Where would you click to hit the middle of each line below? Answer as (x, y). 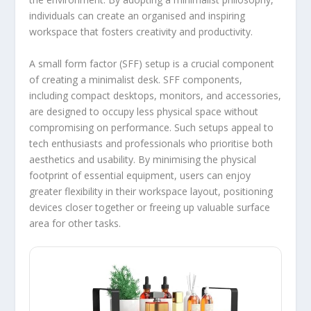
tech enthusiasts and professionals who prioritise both (151, 143)
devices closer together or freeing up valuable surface (150, 207)
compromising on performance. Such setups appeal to (152, 127)
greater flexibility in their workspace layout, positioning (151, 191)
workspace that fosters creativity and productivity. (141, 32)
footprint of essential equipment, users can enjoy (140, 175)
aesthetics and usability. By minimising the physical (143, 159)
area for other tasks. (75, 223)
